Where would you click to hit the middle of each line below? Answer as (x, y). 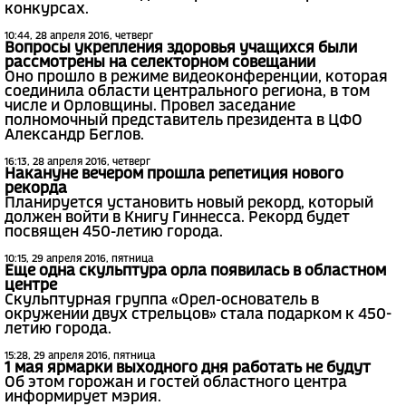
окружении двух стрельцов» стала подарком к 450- (198, 315)
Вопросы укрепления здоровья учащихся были (181, 49)
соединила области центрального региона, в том (187, 92)
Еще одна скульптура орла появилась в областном (195, 272)
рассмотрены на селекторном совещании (160, 63)
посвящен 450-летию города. (114, 233)
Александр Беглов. (74, 136)
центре (31, 286)
